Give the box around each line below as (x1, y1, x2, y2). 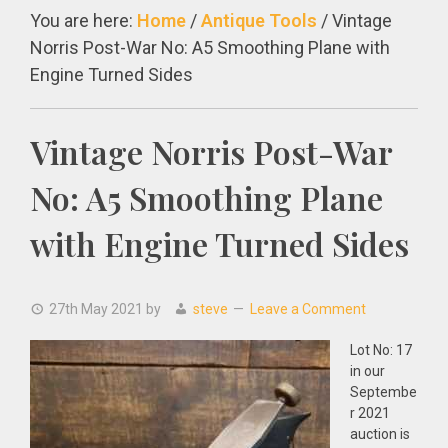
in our (350, 363, 385, 379)
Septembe (350, 384, 417, 400)
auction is (350, 426, 410, 442)
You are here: (30, 10, 137, 31)
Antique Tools (201, 10, 317, 31)
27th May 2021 (49, 301, 143, 317)
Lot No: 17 (350, 342, 412, 358)
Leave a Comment (250, 301, 366, 317)
